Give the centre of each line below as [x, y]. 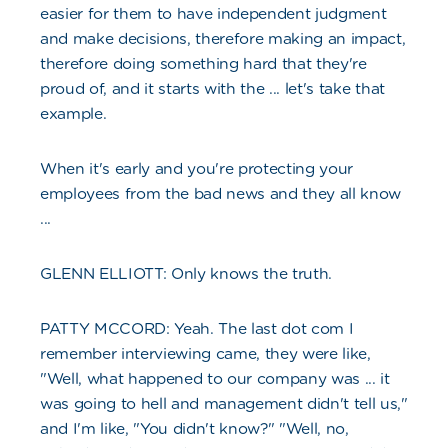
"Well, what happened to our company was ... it [215, 379]
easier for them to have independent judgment [213, 14]
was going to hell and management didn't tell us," [224, 404]
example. [73, 114]
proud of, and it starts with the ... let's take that [212, 89]
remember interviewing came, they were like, [205, 354]
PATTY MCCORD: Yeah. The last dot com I [197, 329]
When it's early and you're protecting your [197, 169]
